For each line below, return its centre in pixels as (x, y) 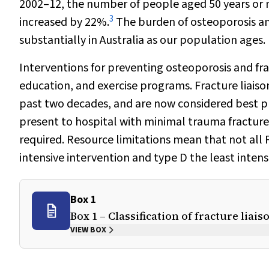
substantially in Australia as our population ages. (142, 40)
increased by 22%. (64, 22)
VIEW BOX (88, 230)
